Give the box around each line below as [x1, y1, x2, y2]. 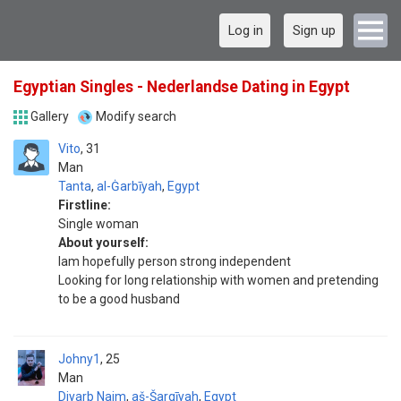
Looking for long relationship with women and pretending [58, 273, 379, 287]
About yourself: [58, 235, 149, 250]
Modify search [95, 109, 176, 124]
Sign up [293, 22, 336, 38]
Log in [228, 22, 263, 38]
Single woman [58, 217, 139, 231]
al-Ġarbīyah [97, 179, 162, 193]
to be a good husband [58, 292, 180, 306]
